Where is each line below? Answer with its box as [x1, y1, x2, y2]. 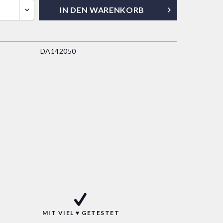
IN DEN [60, 5, 88, 14]
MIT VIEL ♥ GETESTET [42, 209, 120, 217]
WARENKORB [89, 5, 145, 14]
